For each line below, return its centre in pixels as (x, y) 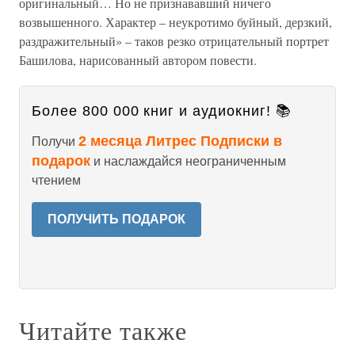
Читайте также (103, 330)
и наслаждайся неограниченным (188, 161)
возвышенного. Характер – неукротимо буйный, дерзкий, (176, 22)
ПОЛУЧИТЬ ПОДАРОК (116, 219)
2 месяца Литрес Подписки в (180, 141)
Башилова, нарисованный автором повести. (138, 60)
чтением (56, 180)
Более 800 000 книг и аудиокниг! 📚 (162, 111)
